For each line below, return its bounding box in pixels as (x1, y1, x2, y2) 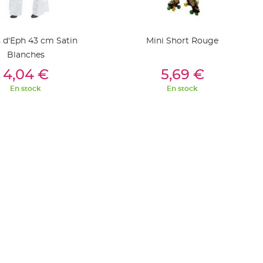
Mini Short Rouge (146, 37, 218, 45)
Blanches (6, 51, 45, 59)
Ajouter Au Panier (145, 65, 220, 73)
